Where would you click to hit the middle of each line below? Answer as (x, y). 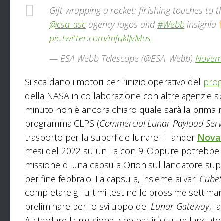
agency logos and (122, 24)
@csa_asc (68, 24)
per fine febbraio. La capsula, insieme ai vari (112, 179)
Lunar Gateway (180, 206)
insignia (202, 24)
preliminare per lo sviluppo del (88, 206)
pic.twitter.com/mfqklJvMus (100, 38)
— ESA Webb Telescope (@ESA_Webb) (122, 58)
